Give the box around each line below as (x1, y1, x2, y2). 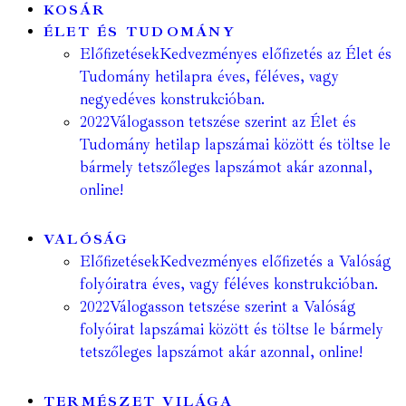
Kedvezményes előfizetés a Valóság (159, 252, 391, 272)
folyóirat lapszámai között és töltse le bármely (80, 320, 383, 340)
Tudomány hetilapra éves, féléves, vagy (80, 67, 339, 87)
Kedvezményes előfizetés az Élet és (159, 44, 391, 64)
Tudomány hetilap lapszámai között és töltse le (80, 135, 391, 155)
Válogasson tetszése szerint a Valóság (110, 297, 356, 317)
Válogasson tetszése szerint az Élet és (110, 112, 356, 132)
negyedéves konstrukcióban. (80, 90, 265, 110)
